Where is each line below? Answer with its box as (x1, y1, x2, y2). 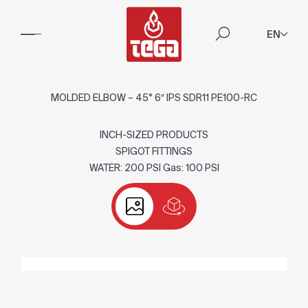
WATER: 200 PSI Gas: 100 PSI (89, 162, 219, 173)
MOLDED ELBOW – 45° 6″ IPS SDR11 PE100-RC (51, 92, 257, 103)
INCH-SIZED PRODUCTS (100, 129, 208, 140)
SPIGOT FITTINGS (115, 146, 192, 157)
